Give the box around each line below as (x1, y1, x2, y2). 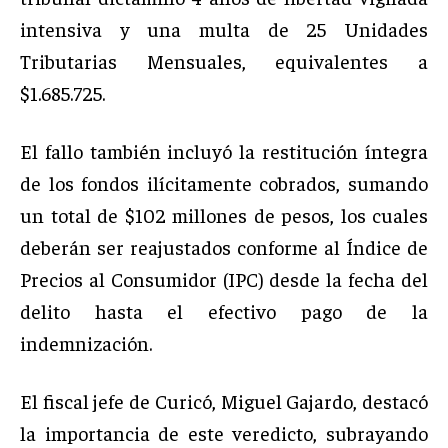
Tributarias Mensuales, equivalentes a (20, 47, 428, 73)
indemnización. (20, 329, 152, 355)
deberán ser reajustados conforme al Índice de (20, 233, 428, 259)
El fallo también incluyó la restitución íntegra (20, 137, 428, 163)
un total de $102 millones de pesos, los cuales (20, 201, 428, 227)
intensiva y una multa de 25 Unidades (20, 15, 428, 41)
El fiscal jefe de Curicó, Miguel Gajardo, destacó (20, 387, 428, 413)
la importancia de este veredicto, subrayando (20, 419, 428, 445)
